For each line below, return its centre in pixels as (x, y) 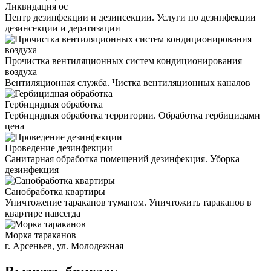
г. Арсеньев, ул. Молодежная (64, 246)
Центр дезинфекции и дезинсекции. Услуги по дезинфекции (130, 17)
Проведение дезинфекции (59, 148)
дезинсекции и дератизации (63, 28)
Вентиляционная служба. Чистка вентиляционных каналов (128, 82)
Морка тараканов (41, 235)
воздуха (21, 71)
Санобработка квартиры (55, 191)
